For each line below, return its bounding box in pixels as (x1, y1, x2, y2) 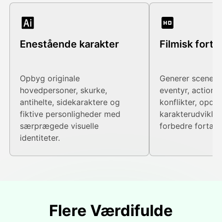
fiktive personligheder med (20, 109, 121, 119)
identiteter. (20, 133, 60, 143)
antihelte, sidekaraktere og (20, 97, 120, 108)
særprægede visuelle (20, 121, 99, 131)
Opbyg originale (20, 73, 80, 84)
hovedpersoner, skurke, (20, 85, 108, 96)
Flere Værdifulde (49, 201, 173, 220)
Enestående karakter (20, 38, 119, 51)
